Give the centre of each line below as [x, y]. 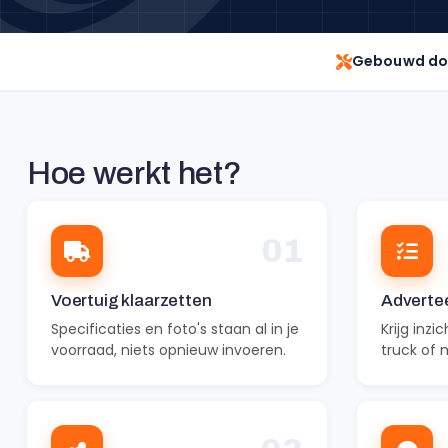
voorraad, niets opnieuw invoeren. [168, 350]
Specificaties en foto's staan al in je [175, 329]
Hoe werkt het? [134, 173]
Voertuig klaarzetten [131, 300]
